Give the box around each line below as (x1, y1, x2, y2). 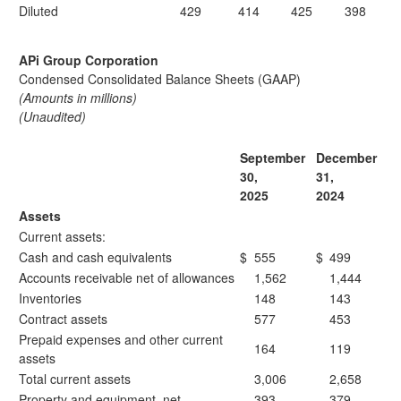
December (316, 149, 377, 166)
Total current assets (19, 370, 131, 388)
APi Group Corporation (19, 51, 158, 69)
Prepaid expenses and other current (19, 330, 223, 348)
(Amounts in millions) (19, 89, 137, 107)
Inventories (19, 289, 81, 307)
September (240, 149, 305, 166)
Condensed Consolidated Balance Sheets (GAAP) (19, 70, 301, 88)
